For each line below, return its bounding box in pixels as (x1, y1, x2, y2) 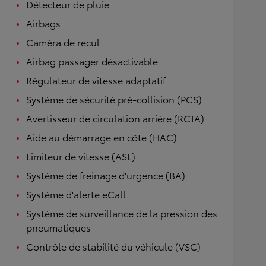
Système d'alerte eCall (26, 187, 126, 201)
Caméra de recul (26, 35, 100, 49)
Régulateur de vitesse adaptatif (26, 73, 166, 87)
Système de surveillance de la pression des (26, 206, 217, 220)
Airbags (26, 16, 61, 30)
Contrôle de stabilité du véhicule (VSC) (26, 239, 201, 253)
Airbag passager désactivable (26, 54, 158, 68)
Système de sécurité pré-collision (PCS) (26, 92, 202, 106)
